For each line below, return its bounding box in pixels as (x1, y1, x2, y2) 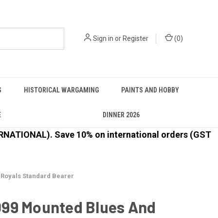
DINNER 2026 (102, 111, 140, 119)
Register (123, 35, 148, 42)
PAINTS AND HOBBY (121, 86, 179, 94)
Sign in (93, 35, 113, 42)
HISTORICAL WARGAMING (24, 86, 99, 94)
